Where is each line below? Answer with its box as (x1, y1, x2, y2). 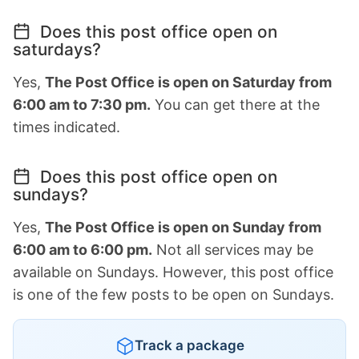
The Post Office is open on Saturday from (45, 74, 332, 91)
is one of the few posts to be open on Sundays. (13, 286, 334, 304)
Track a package (134, 337, 244, 354)
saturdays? (13, 39, 101, 60)
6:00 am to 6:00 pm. (13, 241, 152, 259)
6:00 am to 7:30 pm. (13, 96, 151, 114)
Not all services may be (152, 241, 313, 259)
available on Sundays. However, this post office (13, 264, 333, 281)
